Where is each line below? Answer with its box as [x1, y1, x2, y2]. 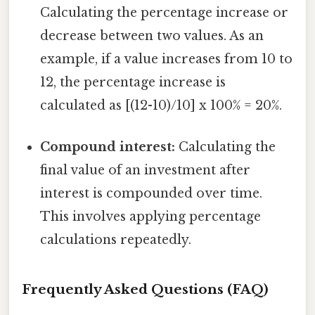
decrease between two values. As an [40, 27, 264, 44]
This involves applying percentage [40, 209, 262, 225]
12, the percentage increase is [40, 74, 226, 90]
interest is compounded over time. [40, 186, 263, 202]
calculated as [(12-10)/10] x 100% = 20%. [40, 97, 283, 113]
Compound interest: [40, 139, 176, 155]
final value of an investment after [40, 162, 251, 179]
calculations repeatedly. [40, 232, 192, 248]
